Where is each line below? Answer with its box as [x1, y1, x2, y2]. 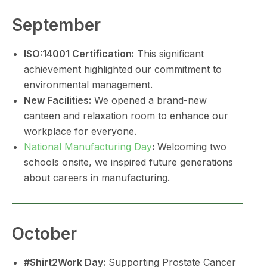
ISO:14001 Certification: [24, 48, 134, 60]
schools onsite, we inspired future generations [24, 156, 233, 168]
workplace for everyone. [24, 125, 136, 137]
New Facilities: [24, 94, 91, 106]
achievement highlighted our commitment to [24, 63, 222, 75]
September [12, 15, 101, 35]
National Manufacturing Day [24, 141, 152, 153]
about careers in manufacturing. [24, 172, 170, 184]
